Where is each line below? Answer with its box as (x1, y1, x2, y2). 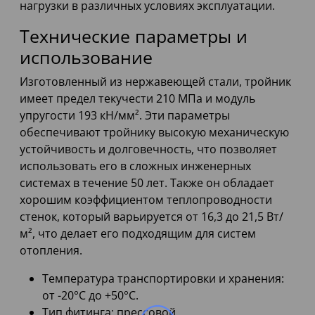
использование (20, 45, 153, 70)
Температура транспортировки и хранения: (42, 271, 284, 287)
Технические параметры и (20, 24, 247, 49)
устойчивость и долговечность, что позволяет (20, 141, 277, 157)
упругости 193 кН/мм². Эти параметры (20, 108, 230, 124)
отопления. (20, 243, 82, 259)
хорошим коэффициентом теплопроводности (20, 192, 272, 208)
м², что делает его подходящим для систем (20, 226, 256, 242)
